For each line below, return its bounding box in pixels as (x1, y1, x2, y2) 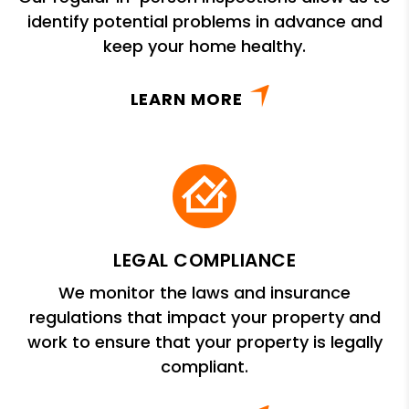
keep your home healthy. (103, 35, 306, 58)
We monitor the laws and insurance (58, 281, 351, 305)
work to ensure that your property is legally (26, 330, 383, 354)
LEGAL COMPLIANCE (113, 247, 296, 274)
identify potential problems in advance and (26, 10, 383, 34)
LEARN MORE (130, 88, 243, 111)
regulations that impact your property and (28, 306, 381, 330)
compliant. (161, 355, 248, 379)
